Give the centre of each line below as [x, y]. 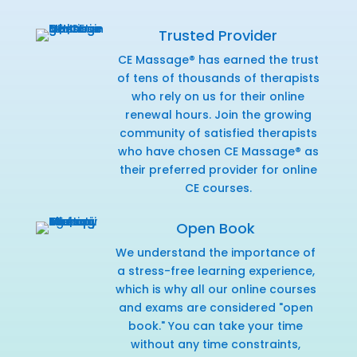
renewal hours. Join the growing [218, 114]
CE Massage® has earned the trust [218, 59]
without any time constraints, [216, 344]
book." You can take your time [216, 326]
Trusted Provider [218, 35]
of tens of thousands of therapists [218, 78]
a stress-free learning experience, [216, 271]
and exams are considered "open [216, 307]
